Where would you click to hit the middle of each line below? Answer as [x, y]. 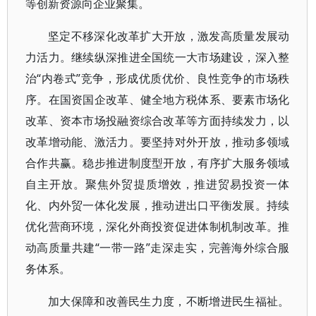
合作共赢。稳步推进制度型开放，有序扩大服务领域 [158, 163]
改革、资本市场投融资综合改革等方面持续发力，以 [158, 121]
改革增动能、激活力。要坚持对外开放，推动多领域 [158, 142]
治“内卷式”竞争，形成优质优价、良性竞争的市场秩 [158, 78]
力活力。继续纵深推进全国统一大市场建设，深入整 [158, 57]
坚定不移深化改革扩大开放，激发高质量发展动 [169, 36]
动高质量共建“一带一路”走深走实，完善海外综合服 [158, 248]
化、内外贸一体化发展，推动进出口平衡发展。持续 [158, 205]
